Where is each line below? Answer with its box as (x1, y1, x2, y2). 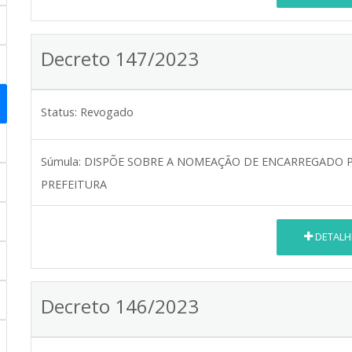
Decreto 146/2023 (41, 292, 199, 319)
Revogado (80, 104, 134, 119)
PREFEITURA (41, 176, 107, 192)
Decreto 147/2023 (41, 45, 199, 71)
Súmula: (41, 153, 81, 169)
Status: (41, 104, 77, 119)
